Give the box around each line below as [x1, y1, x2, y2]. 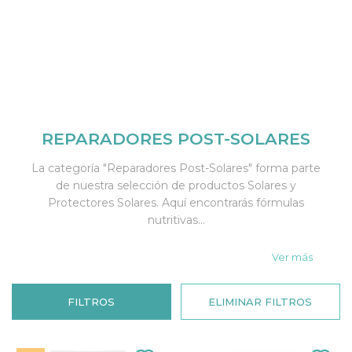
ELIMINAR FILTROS [208, 295, 313, 308]
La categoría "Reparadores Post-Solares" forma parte [31, 160, 321, 175]
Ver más [272, 250, 313, 263]
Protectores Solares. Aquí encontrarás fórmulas [48, 195, 304, 210]
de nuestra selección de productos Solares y [56, 178, 296, 192]
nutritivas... [147, 212, 205, 227]
